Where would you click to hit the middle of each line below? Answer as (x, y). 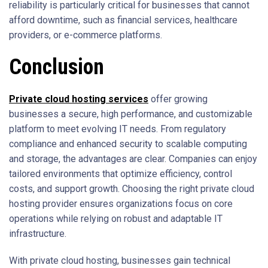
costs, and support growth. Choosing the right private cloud (132, 189)
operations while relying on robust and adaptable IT (116, 219)
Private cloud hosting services (79, 99)
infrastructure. (38, 234)
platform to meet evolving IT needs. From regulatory (118, 129)
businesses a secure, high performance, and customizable (131, 114)
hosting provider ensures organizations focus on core (121, 204)
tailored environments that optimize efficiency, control (121, 174)
